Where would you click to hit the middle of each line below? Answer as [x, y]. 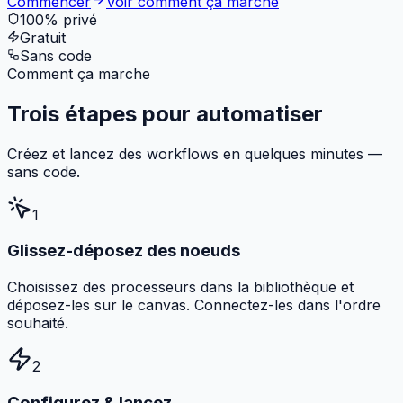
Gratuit [43, 37]
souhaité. [38, 323]
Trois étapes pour [102, 113]
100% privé [58, 19]
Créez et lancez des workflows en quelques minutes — [195, 153]
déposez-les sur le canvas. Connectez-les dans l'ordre [194, 305]
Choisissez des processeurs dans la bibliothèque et [180, 287]
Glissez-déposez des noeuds [124, 251]
